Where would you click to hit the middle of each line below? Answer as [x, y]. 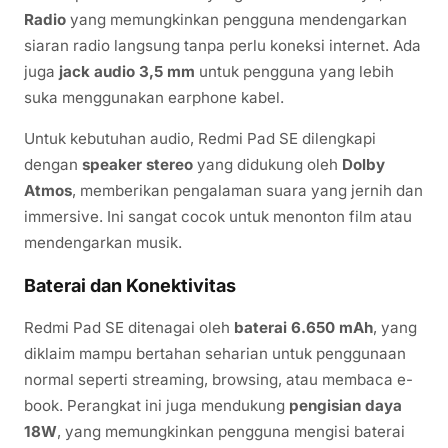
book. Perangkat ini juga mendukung [156, 406]
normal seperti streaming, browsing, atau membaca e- [218, 380]
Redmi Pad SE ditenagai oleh [129, 328]
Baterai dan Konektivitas [130, 286]
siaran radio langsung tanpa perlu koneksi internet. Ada [222, 46]
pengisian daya [345, 406]
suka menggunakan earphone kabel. [154, 98]
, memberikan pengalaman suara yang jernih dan [247, 191]
